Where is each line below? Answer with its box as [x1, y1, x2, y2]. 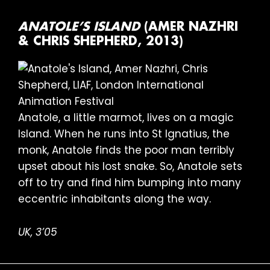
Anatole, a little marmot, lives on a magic [18, 110, 234, 125]
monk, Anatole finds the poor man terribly [18, 143, 234, 158]
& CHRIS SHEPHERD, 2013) [18, 35, 183, 49]
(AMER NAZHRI [140, 20, 238, 34]
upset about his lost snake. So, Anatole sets [18, 159, 242, 174]
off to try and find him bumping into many [18, 175, 241, 190]
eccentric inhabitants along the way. [18, 192, 211, 207]
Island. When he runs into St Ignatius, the [18, 127, 230, 142]
